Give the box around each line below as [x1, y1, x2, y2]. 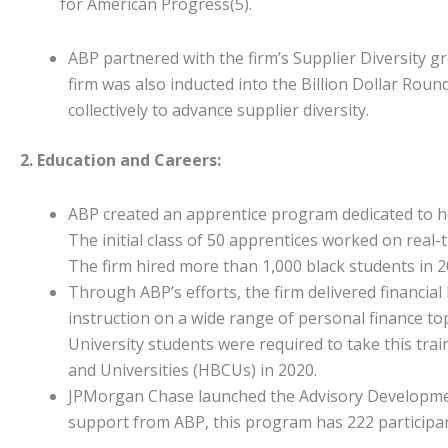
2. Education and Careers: [20, 149, 221, 171]
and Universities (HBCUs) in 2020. [68, 359, 317, 381]
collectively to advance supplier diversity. [68, 99, 369, 121]
